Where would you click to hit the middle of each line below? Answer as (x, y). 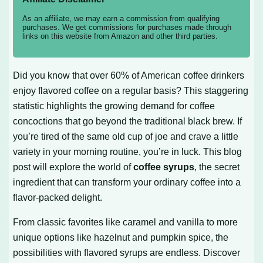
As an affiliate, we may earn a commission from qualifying (121, 19)
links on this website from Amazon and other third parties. (120, 36)
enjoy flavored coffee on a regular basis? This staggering (131, 90)
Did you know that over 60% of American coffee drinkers (129, 75)
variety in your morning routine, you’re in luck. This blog (128, 151)
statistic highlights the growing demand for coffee (114, 105)
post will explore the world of (73, 166)
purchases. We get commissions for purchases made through (127, 28)
